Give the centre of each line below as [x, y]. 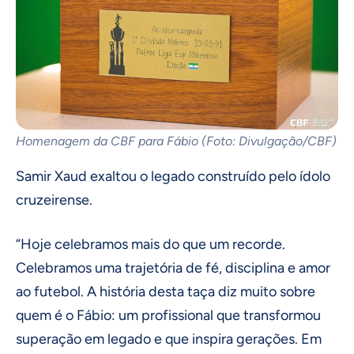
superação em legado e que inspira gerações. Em [169, 339]
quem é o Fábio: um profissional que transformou [168, 316]
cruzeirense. [54, 200]
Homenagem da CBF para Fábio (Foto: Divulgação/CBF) [176, 141]
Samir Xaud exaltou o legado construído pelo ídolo [173, 177]
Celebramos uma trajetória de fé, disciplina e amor [173, 268]
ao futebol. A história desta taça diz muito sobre [166, 292]
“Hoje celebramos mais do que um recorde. [151, 245]
